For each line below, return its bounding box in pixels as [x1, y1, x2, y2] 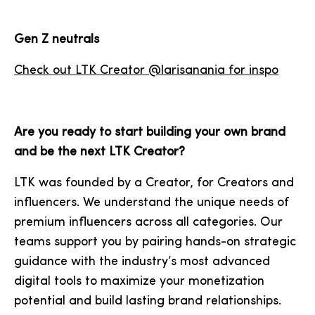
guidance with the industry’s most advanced [14, 255, 270, 269]
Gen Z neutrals [14, 33, 99, 46]
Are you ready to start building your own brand [14, 126, 285, 139]
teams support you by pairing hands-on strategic [14, 236, 296, 249]
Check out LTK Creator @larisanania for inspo [14, 64, 278, 77]
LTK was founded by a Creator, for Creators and [14, 176, 294, 190]
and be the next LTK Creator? [14, 146, 188, 159]
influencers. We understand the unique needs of [14, 196, 289, 210]
